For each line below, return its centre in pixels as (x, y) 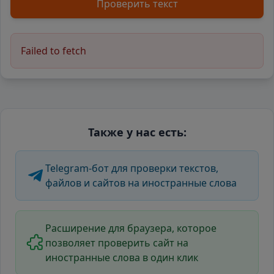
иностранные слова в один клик (122, 257)
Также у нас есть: (137, 132)
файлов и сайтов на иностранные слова (141, 183)
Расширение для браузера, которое (131, 228)
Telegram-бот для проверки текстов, (132, 168)
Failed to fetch (54, 51)
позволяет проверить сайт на (117, 243)
